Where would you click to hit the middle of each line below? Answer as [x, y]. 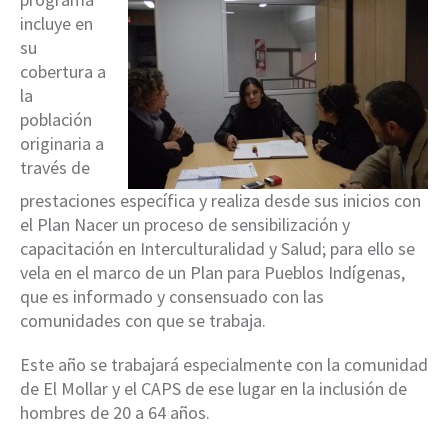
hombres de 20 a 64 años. [115, 412]
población [56, 119]
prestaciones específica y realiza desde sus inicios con [220, 200]
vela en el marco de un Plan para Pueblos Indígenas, [212, 272]
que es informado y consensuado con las [172, 296]
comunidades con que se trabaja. [143, 320]
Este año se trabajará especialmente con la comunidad [224, 364]
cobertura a [63, 71]
